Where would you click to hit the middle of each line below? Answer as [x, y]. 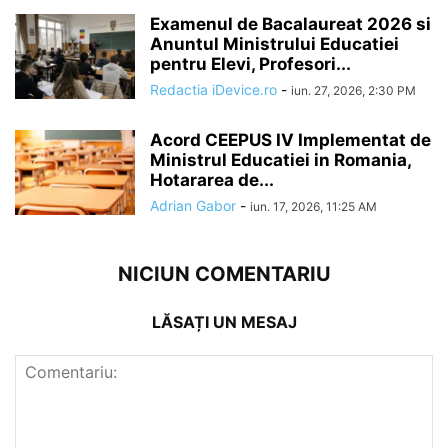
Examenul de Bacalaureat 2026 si [290, 24]
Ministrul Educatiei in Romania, [280, 160]
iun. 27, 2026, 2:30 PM [353, 90]
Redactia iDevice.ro [213, 89]
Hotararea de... [212, 180]
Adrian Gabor [193, 205]
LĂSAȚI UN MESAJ [224, 322]
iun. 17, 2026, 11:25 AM [313, 206]
